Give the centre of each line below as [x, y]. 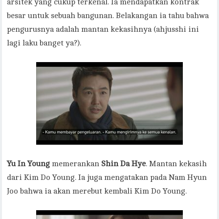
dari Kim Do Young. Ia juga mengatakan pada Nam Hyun [107, 178]
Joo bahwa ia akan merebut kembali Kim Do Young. [97, 191]
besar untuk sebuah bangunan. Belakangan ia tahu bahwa [108, 16]
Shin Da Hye [124, 164]
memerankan [76, 164]
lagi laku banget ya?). [44, 43]
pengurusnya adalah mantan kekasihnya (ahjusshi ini [103, 30]
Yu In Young [29, 164]
